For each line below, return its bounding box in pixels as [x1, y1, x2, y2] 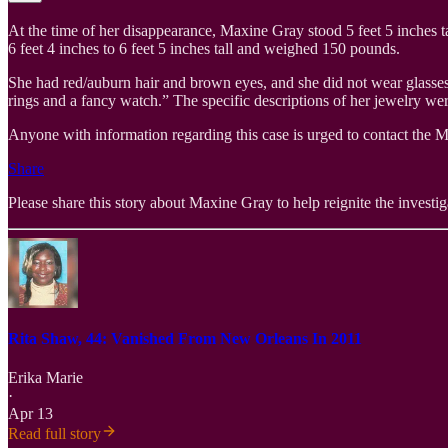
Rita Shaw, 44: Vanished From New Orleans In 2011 [8, 329, 362, 347]
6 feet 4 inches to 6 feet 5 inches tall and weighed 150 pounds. [8, 40, 400, 58]
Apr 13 [8, 405, 53, 423]
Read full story [8, 425, 101, 443]
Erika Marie [8, 369, 83, 387]
